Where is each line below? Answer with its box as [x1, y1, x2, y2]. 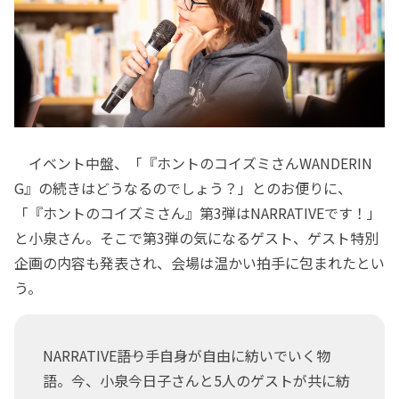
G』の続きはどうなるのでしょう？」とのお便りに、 [14, 177, 352, 199]
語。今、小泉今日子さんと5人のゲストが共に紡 [43, 370, 350, 392]
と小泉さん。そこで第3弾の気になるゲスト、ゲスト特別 [14, 227, 379, 249]
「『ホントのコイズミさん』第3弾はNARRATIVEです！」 [14, 202, 381, 224]
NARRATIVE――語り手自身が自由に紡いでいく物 [43, 345, 330, 367]
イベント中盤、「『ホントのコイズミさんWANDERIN [14, 152, 372, 175]
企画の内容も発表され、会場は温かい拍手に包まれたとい [14, 252, 385, 274]
